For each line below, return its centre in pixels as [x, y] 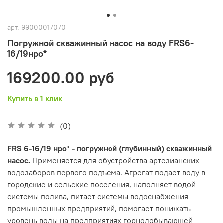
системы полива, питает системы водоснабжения [98, 196]
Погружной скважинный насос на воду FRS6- [101, 43]
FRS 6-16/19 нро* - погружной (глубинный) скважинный [110, 148]
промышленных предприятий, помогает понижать [99, 208]
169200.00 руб [61, 77]
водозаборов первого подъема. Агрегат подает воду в [106, 172]
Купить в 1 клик [35, 98]
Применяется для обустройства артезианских [115, 160]
